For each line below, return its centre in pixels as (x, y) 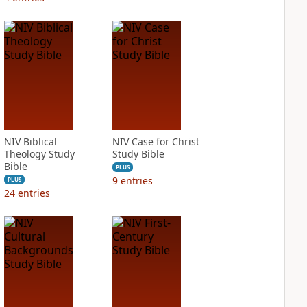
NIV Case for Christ (156, 142)
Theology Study (39, 154)
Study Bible (138, 154)
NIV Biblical (30, 142)
